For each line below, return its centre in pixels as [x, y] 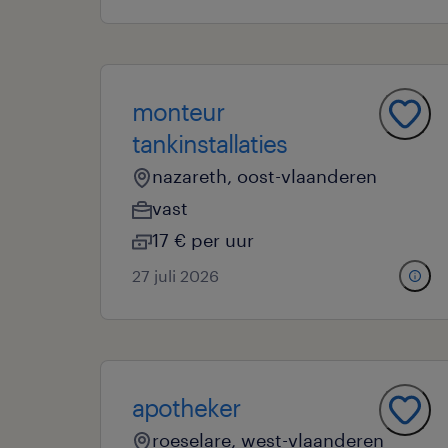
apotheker [186, 407]
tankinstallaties [209, 143]
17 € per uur [203, 240]
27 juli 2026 [175, 275]
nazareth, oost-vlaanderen [264, 176]
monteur [178, 111]
